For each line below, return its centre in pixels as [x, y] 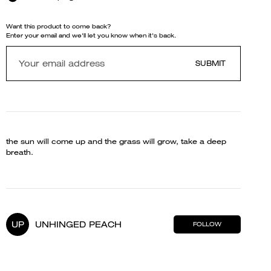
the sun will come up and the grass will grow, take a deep [116, 141]
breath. [20, 152]
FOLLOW [207, 224]
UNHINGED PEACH [78, 224]
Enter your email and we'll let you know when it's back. [91, 35]
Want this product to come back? [59, 26]
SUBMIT [210, 63]
